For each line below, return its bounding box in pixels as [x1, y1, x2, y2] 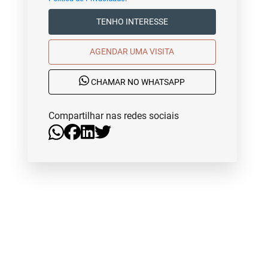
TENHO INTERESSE [125, 17, 168, 26]
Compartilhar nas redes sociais [48, 109, 179, 121]
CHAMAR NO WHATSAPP [89, 77, 185, 87]
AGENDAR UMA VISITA [130, 47, 175, 56]
